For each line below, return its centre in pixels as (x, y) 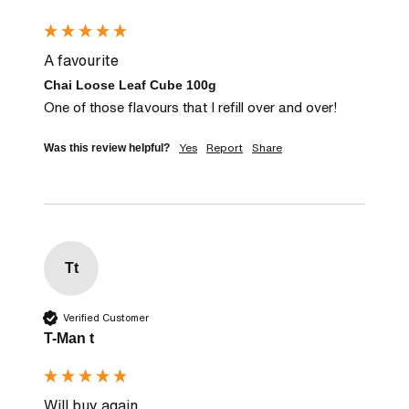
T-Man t (69, 339)
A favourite (81, 60)
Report (225, 148)
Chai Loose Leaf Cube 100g (130, 84)
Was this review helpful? (107, 148)
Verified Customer (106, 317)
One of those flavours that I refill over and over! (190, 107)
